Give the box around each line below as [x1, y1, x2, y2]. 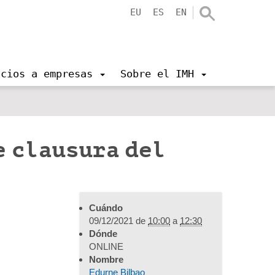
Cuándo [89, 203, 123, 213]
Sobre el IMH [120, 68, 194, 80]
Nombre [89, 254, 123, 265]
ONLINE [89, 241, 123, 252]
